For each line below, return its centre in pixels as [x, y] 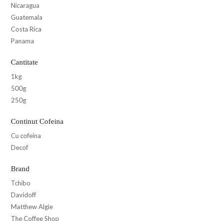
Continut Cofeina [37, 121]
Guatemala [27, 17]
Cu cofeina [26, 135]
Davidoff [23, 195]
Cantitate [24, 62]
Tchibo [21, 183]
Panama [22, 41]
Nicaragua [25, 5]
